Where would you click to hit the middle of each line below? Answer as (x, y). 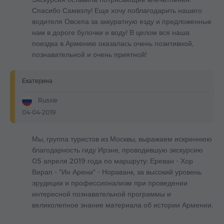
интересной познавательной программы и (101, 194)
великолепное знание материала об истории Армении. (122, 205)
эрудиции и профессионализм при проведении (110, 183)
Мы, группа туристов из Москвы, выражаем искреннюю (122, 139)
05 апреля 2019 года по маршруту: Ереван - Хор (112, 161)
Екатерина (37, 81)
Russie (47, 100)
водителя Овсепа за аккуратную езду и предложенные (122, 22)
